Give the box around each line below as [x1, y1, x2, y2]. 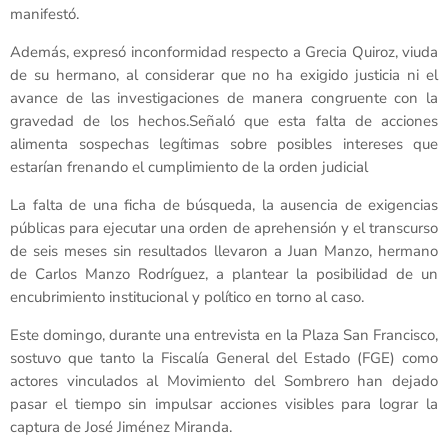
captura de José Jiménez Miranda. [10, 417, 232, 438]
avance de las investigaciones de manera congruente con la [10, 88, 438, 109]
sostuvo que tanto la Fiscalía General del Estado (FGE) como [10, 348, 438, 369]
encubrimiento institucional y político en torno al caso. [10, 287, 364, 308]
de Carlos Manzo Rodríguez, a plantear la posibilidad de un [10, 264, 438, 285]
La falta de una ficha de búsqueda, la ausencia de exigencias [10, 195, 438, 216]
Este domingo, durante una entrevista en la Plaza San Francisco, [10, 325, 438, 346]
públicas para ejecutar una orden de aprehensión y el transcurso [10, 218, 438, 239]
